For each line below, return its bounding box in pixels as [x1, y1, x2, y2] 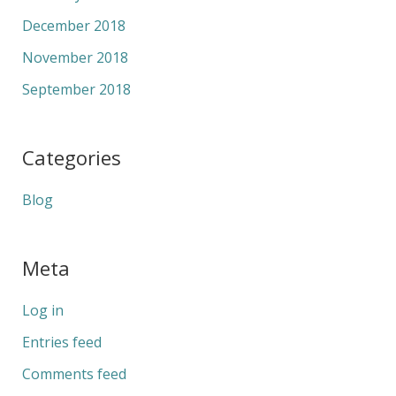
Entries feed [21, 332, 102, 353]
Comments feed [21, 364, 126, 385]
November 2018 [21, 47, 128, 67]
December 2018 [21, 15, 126, 35]
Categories [21, 143, 121, 171]
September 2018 [21, 79, 131, 99]
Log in [21, 301, 64, 321]
